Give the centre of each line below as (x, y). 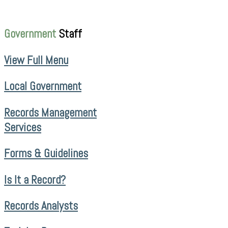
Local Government (43, 87)
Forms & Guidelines (46, 154)
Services (23, 127)
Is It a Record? (35, 180)
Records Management (50, 112)
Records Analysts (41, 206)
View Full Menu (36, 60)
